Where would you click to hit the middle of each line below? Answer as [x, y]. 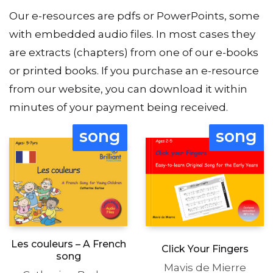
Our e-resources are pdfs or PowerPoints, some [134, 16]
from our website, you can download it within [128, 89]
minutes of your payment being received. [119, 107]
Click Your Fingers [205, 249]
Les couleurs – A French [68, 244]
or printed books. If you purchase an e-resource [134, 70]
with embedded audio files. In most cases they [132, 34]
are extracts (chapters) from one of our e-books [134, 52]
